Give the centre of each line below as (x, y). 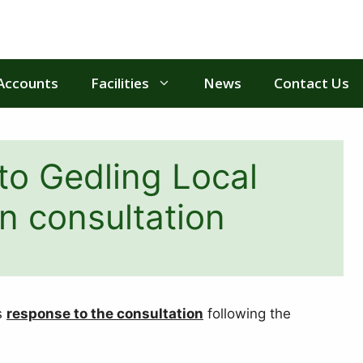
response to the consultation (105, 314)
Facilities (120, 83)
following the (247, 314)
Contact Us (312, 83)
